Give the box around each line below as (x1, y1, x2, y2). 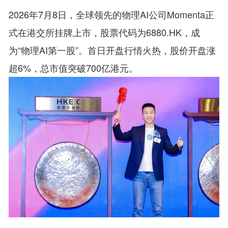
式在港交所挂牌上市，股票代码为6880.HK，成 (9, 25, 201, 39)
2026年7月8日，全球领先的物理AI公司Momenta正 (9, 8, 215, 21)
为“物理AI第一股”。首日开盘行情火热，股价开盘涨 (9, 43, 216, 57)
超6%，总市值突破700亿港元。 (9, 61, 138, 75)
